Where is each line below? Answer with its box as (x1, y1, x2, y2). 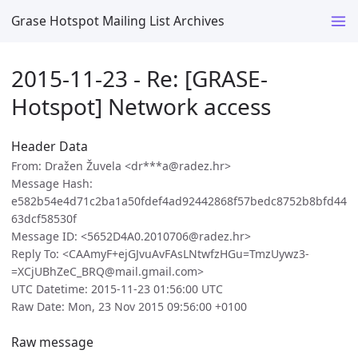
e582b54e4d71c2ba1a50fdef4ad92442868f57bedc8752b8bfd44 (11, 193, 347, 209)
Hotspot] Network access (11, 90, 271, 121)
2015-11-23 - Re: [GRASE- (11, 62, 268, 93)
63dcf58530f (11, 211, 77, 227)
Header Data (11, 137, 88, 156)
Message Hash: (11, 176, 93, 192)
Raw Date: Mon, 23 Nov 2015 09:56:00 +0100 (11, 299, 247, 315)
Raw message (11, 332, 93, 351)
